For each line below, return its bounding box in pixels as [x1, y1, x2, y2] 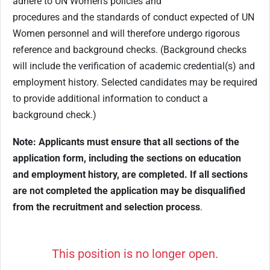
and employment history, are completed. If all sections [13, 169, 248, 181]
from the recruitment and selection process [13, 201, 200, 213]
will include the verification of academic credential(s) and [13, 60, 255, 72]
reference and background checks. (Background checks [13, 44, 246, 56]
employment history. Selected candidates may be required [13, 77, 257, 89]
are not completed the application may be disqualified [13, 185, 245, 197]
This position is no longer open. [52, 246, 218, 262]
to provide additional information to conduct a [13, 93, 208, 105]
